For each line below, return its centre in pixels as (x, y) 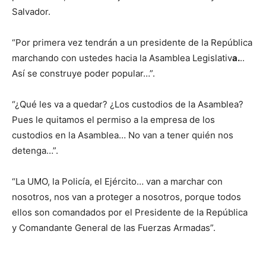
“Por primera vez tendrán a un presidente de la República (132, 43)
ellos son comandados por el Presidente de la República (130, 213)
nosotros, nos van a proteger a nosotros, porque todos (126, 197)
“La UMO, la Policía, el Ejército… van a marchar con (117, 182)
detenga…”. (35, 151)
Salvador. (31, 12)
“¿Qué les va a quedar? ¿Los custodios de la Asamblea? (128, 104)
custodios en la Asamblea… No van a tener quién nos (123, 135)
